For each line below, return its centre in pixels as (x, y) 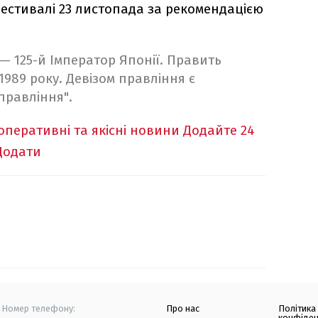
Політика (297, 309)
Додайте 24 (219, 131)
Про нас (183, 309)
